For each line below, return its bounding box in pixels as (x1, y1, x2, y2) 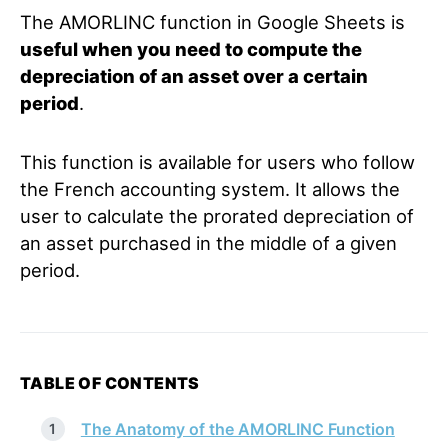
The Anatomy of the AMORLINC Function (80, 419, 395, 439)
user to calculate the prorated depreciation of (20, 205, 414, 227)
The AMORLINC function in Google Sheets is (20, 11, 405, 33)
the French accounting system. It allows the (20, 178, 400, 200)
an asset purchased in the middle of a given (20, 232, 397, 254)
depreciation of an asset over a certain (20, 65, 368, 87)
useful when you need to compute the (20, 38, 362, 60)
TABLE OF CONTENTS (20, 373, 200, 393)
